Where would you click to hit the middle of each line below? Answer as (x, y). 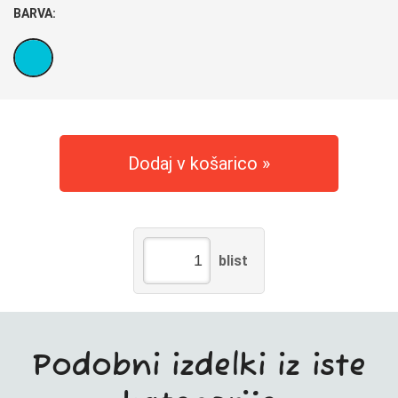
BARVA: (35, 13)
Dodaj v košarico (193, 163)
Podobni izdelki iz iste (199, 366)
